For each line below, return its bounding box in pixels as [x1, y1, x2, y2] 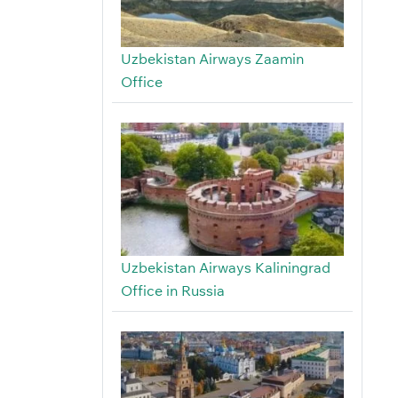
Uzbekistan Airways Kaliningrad [120, 259, 330, 277]
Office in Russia [120, 282, 225, 300]
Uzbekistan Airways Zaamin [120, 50, 304, 68]
